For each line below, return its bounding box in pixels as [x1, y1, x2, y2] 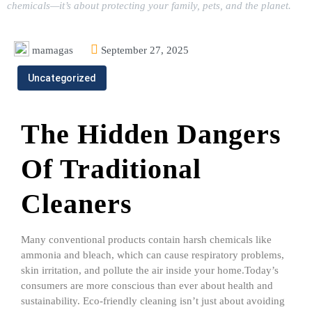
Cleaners [21, 188, 132, 219]
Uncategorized [28, 72, 96, 84]
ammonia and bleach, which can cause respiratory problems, [21, 249, 284, 260]
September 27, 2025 [101, 45, 189, 56]
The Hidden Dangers [21, 118, 281, 150]
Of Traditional [21, 153, 201, 185]
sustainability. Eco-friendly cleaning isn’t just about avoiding [21, 295, 285, 306]
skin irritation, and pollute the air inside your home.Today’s [21, 265, 279, 276]
